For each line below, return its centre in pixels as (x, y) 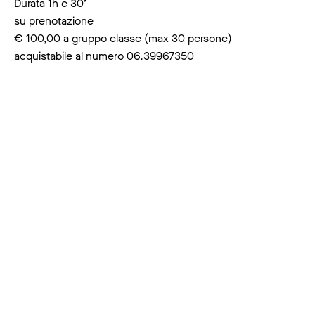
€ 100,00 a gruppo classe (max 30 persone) (123, 38)
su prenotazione (54, 21)
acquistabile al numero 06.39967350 (104, 56)
